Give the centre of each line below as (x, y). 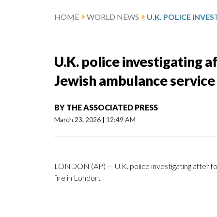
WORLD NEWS (113, 17)
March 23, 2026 (78, 120)
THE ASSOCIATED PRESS (112, 108)
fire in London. (77, 178)
